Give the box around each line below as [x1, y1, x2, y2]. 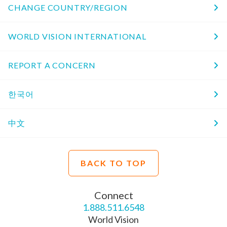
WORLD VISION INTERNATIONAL [8, 31, 146, 41]
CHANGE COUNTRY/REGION [8, 2, 128, 12]
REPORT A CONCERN [8, 60, 96, 70]
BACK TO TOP [81, 158, 146, 168]
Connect [94, 188, 133, 201]
